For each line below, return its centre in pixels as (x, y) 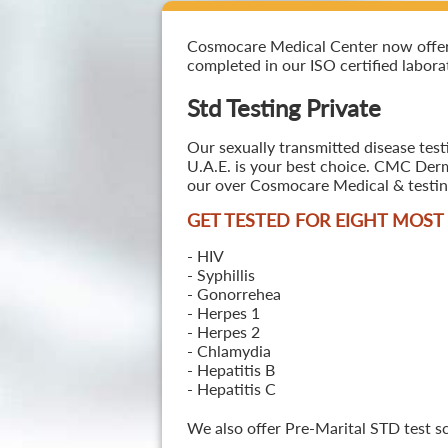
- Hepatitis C (231, 388)
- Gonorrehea (233, 293)
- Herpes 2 (223, 331)
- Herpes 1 (223, 312)
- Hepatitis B (230, 369)
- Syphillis (220, 274)
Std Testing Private (283, 107)
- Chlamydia (228, 350)
